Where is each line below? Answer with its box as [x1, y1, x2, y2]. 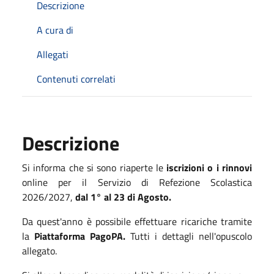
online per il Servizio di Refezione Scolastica [22, 174, 252, 190]
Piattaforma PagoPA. [34, 228, 130, 243]
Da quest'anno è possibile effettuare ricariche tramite [22, 213, 252, 229]
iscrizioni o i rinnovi [166, 160, 253, 175]
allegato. [22, 243, 57, 258]
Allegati [37, 46, 68, 62]
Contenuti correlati [37, 71, 116, 86]
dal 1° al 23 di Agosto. [75, 189, 171, 204]
